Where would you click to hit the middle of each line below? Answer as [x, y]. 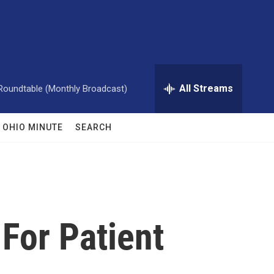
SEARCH [94, 127]
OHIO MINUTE [33, 127]
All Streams [206, 88]
